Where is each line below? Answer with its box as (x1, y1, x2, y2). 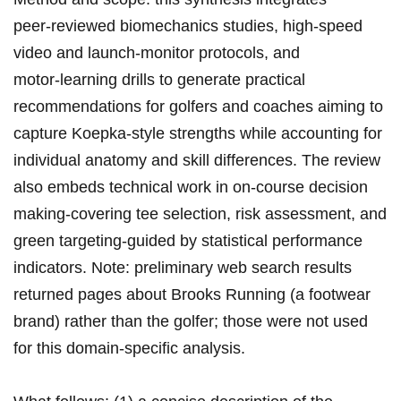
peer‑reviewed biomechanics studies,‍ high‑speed (13, 17, 363, 36)
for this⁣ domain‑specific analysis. (13, 339, 245, 358)
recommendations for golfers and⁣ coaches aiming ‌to (13, 98, 383, 116)
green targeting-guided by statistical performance (13, 232, 363, 251)
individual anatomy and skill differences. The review (13, 151, 380, 170)
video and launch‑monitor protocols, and (13, 44, 300, 63)
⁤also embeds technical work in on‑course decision (13, 178, 368, 197)
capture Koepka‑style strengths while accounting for (13, 124, 382, 143)
